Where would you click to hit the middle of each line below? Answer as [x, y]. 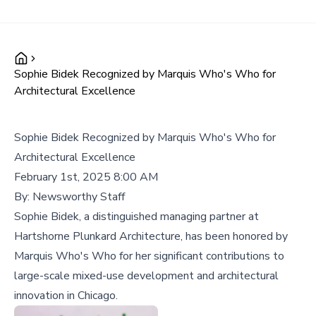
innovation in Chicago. [66, 296]
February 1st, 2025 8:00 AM [86, 177]
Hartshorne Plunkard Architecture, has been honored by [151, 236]
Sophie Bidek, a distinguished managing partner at [136, 217]
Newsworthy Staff [79, 197]
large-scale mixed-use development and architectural [146, 276]
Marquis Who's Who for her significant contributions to [149, 256]
